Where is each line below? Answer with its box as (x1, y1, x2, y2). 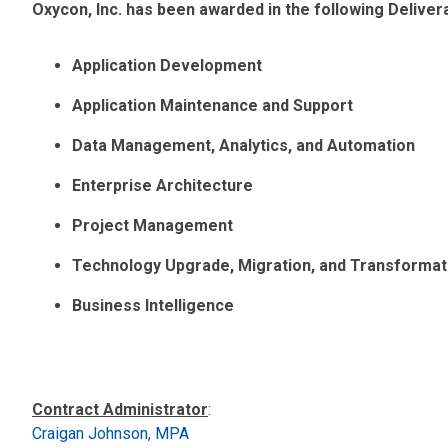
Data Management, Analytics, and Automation (72, 136, 415, 156)
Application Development (72, 56, 262, 76)
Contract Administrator (32, 400, 208, 420)
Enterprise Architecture (72, 176, 253, 196)
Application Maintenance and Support (72, 96, 353, 116)
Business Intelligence (72, 296, 234, 316)
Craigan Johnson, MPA (32, 424, 189, 444)
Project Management (72, 216, 233, 236)
